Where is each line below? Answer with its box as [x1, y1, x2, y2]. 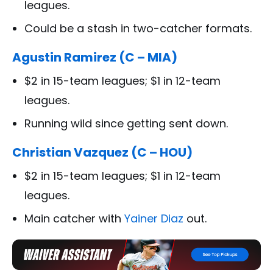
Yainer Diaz [124, 210, 183, 226]
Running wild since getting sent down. [24, 115, 228, 131]
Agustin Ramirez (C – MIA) [12, 48, 177, 66]
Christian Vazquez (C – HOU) [12, 143, 193, 161]
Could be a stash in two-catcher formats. [24, 20, 252, 36]
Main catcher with [24, 210, 124, 226]
